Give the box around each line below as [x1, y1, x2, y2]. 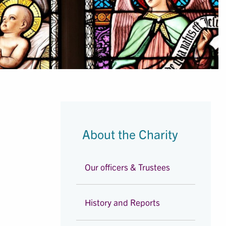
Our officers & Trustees [85, 161, 171, 172]
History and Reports [85, 197, 160, 208]
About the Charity [82, 125, 179, 142]
